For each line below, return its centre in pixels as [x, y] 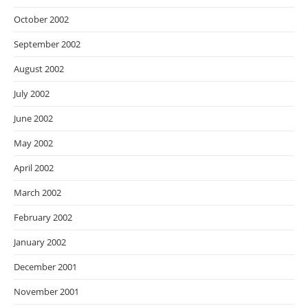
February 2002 [43, 218]
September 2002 [47, 44]
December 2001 [45, 267]
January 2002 [40, 242]
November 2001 [46, 292]
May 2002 [33, 143]
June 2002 [33, 119]
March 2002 [37, 193]
